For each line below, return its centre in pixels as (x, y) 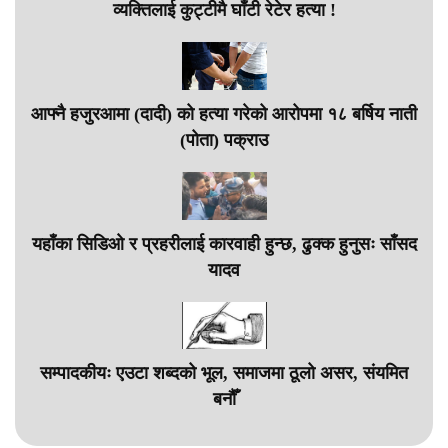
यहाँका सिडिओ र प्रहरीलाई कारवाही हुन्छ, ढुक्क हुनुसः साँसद (224, 243)
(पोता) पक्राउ (224, 139)
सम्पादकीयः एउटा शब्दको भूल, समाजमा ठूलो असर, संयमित (224, 373)
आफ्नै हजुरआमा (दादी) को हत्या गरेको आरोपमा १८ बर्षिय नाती (224, 113)
